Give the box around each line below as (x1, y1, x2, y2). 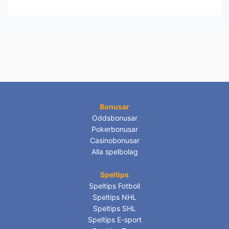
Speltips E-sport (87, 215, 142, 224)
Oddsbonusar (91, 113, 138, 123)
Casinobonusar (89, 136, 140, 145)
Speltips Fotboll (89, 181, 140, 191)
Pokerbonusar (91, 125, 138, 134)
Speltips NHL (93, 193, 136, 202)
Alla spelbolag (91, 147, 138, 156)
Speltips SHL (93, 204, 136, 213)
